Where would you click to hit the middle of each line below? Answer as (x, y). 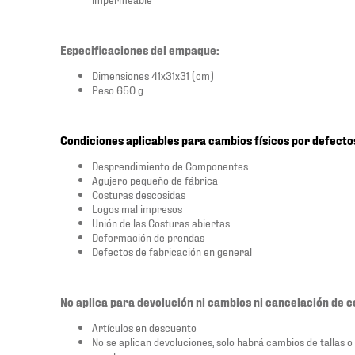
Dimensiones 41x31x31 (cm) (153, 75)
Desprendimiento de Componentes (170, 165)
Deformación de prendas (148, 237)
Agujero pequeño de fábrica (155, 179)
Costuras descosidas (139, 194)
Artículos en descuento (144, 327)
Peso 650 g (118, 89)
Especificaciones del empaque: (140, 50)
